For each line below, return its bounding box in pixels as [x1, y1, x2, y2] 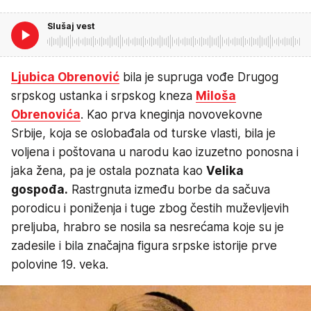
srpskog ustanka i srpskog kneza [11, 88, 196, 103]
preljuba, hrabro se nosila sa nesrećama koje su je [11, 219, 284, 234]
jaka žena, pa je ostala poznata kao [11, 163, 206, 178]
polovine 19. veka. [11, 257, 112, 271]
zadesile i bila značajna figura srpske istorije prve [11, 238, 277, 253]
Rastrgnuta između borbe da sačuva [68, 182, 270, 196]
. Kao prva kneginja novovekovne [81, 107, 262, 121]
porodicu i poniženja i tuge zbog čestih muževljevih [11, 201, 289, 215]
